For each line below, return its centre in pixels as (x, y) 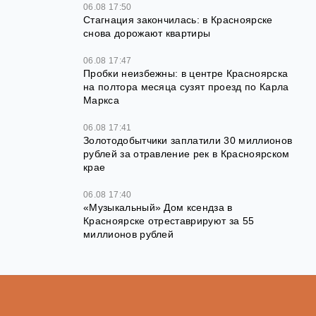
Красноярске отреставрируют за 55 (169, 221)
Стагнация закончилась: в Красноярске (178, 20)
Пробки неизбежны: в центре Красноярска (186, 74)
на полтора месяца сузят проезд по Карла (186, 87)
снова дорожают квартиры (147, 34)
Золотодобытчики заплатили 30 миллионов (188, 141)
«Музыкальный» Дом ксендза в (158, 208)
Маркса (101, 101)
